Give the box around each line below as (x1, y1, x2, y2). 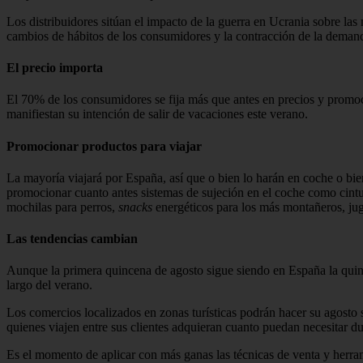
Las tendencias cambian (6, 232, 138, 246)
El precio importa (6, 61, 103, 75)
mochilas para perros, (6, 199, 118, 214)
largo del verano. (6, 278, 92, 293)
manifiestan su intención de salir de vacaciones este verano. (6, 107, 308, 122)
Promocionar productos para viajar (6, 139, 202, 153)
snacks (118, 199, 152, 214)
